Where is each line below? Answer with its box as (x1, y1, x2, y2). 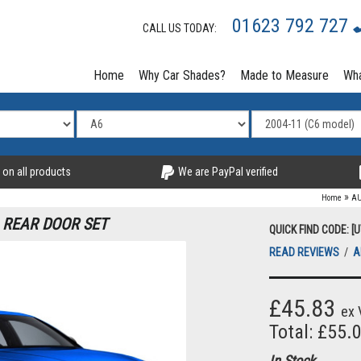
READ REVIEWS (269, 246, 342, 259)
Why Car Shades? (139, 68, 226, 83)
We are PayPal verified (175, 165, 278, 178)
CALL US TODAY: (143, 22, 224, 35)
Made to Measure (240, 68, 329, 83)
